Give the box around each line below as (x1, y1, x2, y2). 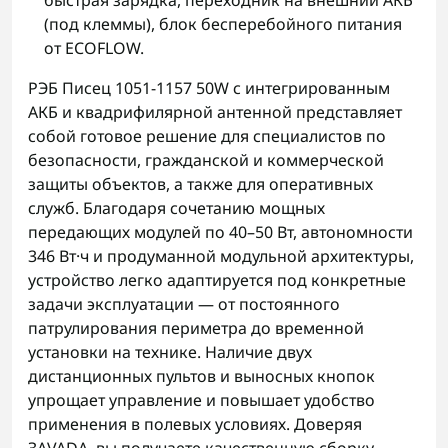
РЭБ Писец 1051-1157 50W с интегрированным (28, 77, 390, 100)
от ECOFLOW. (44, 37, 144, 60)
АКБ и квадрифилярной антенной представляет (28, 101, 402, 124)
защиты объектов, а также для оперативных (28, 173, 373, 196)
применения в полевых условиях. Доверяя (28, 413, 362, 436)
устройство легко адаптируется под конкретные (28, 269, 406, 292)
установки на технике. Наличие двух (28, 341, 312, 364)
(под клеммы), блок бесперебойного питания (44, 13, 402, 36)
